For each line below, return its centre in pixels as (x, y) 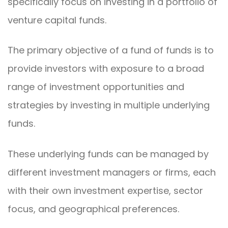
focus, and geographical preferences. (93, 209)
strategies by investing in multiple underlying (109, 105)
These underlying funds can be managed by (108, 154)
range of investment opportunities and (96, 87)
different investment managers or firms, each (112, 172)
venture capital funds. (57, 20)
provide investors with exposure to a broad (106, 69)
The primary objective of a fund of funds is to (111, 50)
